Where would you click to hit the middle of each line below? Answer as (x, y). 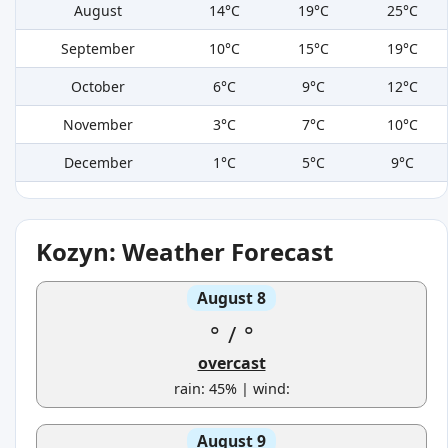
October (98, 87)
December (98, 163)
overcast (231, 363)
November (98, 125)
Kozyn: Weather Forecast (184, 252)
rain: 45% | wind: (231, 389)
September (98, 49)
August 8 (231, 298)
